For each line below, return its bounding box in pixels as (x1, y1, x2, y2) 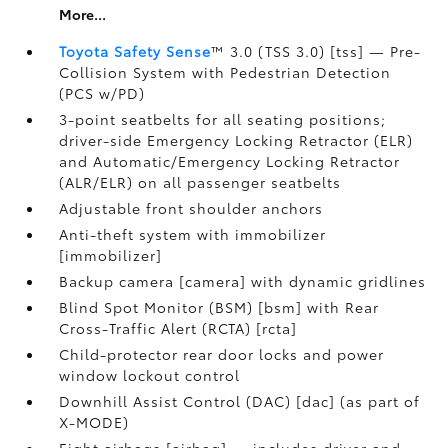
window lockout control (59, 365, 241, 385)
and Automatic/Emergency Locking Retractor (59, 151, 401, 171)
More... (59, 4, 107, 24)
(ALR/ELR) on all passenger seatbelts (59, 172, 342, 192)
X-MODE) (59, 412, 130, 432)
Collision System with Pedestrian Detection (59, 62, 392, 82)
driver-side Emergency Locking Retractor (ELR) (59, 130, 414, 150)
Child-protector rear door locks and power (59, 344, 385, 364)
